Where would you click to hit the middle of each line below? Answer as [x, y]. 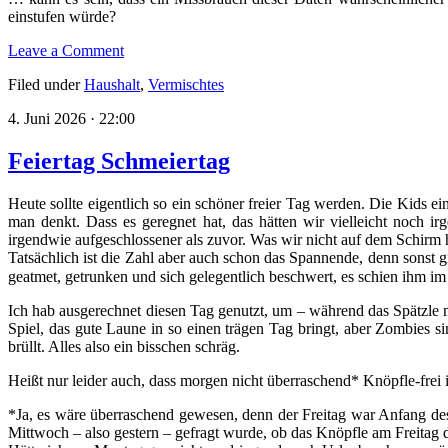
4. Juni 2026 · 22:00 [71, 118]
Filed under [46, 84]
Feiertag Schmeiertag [119, 160]
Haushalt [112, 84]
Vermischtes [186, 84]
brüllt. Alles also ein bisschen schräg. [124, 346]
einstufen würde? [62, 16]
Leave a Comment [66, 50]
